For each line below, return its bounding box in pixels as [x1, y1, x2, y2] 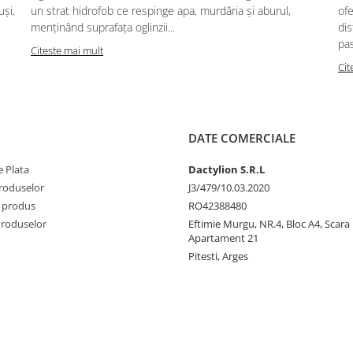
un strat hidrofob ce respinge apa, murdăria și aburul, [31, 2, 291, 18]
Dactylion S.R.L [188, 162, 265, 176]
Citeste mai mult [31, 43, 103, 58]
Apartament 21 [188, 230, 258, 245]
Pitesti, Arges [188, 248, 248, 263]
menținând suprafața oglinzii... [31, 19, 175, 35]
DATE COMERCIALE [188, 129, 295, 146]
